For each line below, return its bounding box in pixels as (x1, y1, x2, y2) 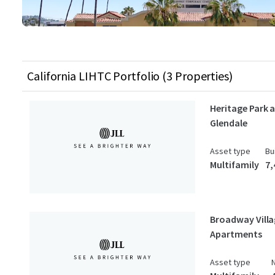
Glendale (210, 116, 247, 129)
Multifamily (210, 158, 259, 171)
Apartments (210, 228, 262, 241)
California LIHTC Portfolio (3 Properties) (27, 68, 233, 83)
